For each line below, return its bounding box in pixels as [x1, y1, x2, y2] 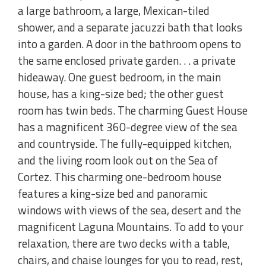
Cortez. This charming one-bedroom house [18, 168, 221, 186]
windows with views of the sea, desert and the [18, 201, 241, 219]
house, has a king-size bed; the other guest [18, 85, 224, 103]
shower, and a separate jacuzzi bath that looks [18, 18, 242, 36]
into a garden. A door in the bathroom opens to [18, 35, 241, 53]
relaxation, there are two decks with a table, [18, 235, 230, 252]
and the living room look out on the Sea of [18, 151, 218, 169]
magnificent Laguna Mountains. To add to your [18, 218, 243, 236]
